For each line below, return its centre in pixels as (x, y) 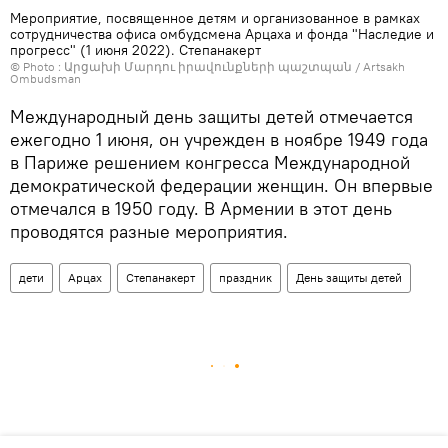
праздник (245, 278)
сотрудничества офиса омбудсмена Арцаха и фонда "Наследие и (222, 34)
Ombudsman (45, 79)
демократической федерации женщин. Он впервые (221, 186)
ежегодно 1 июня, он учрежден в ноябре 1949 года (219, 140)
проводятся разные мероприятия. (149, 232)
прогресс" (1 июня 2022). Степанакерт (135, 50)
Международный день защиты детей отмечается (211, 117)
